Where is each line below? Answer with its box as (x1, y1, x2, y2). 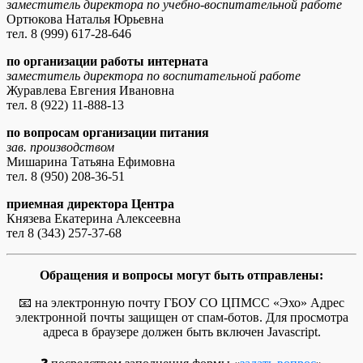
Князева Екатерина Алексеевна (6, 211, 181, 225)
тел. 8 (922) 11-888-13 (6, 97, 124, 112)
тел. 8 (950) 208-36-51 (6, 169, 125, 183)
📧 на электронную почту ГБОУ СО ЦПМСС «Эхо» (19, 295, 310, 310)
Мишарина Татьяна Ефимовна (6, 154, 175, 169)
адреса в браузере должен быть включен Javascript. (42, 324, 321, 339)
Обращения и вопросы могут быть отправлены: (40, 267, 323, 282)
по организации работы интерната (6, 53, 208, 68)
